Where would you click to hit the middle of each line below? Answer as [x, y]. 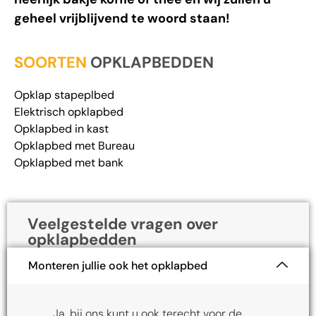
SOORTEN [50, 61]
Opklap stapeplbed [64, 94]
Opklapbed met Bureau [74, 145]
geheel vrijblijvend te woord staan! [122, 18]
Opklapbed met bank [69, 162]
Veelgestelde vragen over [123, 224]
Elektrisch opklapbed [69, 111]
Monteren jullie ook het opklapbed [118, 265]
